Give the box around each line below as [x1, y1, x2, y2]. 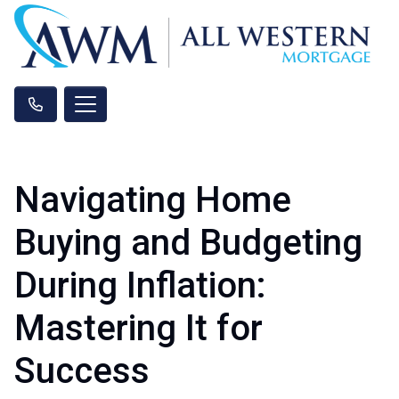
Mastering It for [14, 306, 263, 349]
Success [14, 349, 150, 392]
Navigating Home [14, 178, 291, 221]
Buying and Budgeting [14, 221, 362, 264]
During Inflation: [14, 264, 266, 306]
